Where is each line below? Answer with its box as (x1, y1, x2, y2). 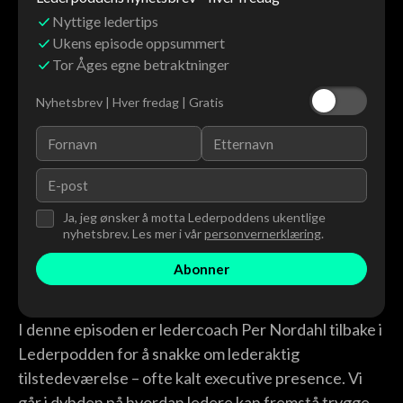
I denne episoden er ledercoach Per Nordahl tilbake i (18, 319, 382, 340)
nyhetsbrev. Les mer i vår (62, 226, 204, 242)
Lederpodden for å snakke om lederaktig (18, 344, 300, 364)
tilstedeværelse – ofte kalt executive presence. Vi (18, 368, 363, 389)
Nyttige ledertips (52, 13, 159, 31)
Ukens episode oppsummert (52, 34, 226, 52)
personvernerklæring (203, 226, 321, 242)
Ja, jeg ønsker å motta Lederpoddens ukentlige (62, 210, 326, 226)
